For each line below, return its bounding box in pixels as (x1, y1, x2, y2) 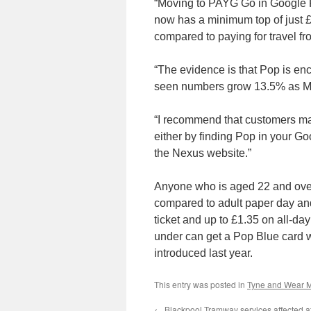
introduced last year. (154, 247, 253, 259)
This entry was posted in (154, 278, 247, 290)
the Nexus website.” (154, 147, 251, 159)
